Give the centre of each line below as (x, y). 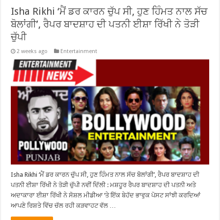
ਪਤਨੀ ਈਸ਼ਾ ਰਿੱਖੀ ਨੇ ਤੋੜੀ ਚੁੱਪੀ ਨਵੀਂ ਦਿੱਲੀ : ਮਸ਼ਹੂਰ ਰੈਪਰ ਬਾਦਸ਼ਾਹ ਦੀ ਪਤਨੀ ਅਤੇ (104, 185)
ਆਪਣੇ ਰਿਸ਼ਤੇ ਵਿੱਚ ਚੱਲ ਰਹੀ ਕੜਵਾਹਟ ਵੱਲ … (64, 206)
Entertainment (79, 51)
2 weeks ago (32, 51)
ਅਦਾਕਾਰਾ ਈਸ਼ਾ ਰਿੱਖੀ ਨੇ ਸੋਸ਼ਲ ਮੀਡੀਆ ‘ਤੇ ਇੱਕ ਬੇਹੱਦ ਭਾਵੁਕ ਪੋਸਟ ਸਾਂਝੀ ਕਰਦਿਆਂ (106, 195)
